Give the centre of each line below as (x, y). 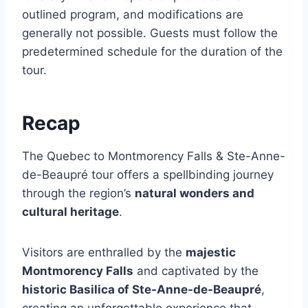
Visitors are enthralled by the (104, 253)
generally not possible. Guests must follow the (150, 33)
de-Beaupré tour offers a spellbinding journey (148, 175)
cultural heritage (70, 212)
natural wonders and (195, 194)
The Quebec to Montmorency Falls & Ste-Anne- (154, 156)
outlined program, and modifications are (133, 15)
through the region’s (78, 194)
